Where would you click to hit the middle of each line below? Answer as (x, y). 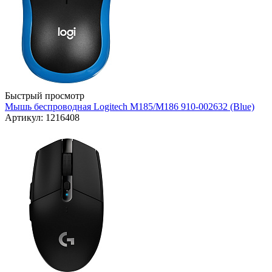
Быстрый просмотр (45, 96)
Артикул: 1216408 (42, 118)
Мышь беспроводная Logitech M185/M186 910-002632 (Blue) (130, 107)
